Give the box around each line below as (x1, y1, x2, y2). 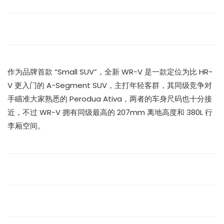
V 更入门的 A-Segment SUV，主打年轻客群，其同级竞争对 (7, 79, 212, 90)
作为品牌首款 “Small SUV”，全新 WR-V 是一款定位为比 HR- (7, 66, 212, 77)
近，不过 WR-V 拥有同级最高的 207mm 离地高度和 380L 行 (7, 106, 212, 117)
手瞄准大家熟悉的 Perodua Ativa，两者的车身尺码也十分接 (7, 93, 212, 104)
